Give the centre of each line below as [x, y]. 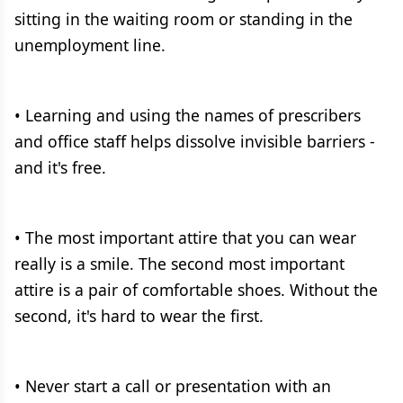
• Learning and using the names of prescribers [188, 115]
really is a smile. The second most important [179, 264]
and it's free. [60, 167]
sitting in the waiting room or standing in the [184, 19]
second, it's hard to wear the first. [139, 316]
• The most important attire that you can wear [185, 237]
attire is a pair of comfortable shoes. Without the [196, 290]
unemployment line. [90, 45]
